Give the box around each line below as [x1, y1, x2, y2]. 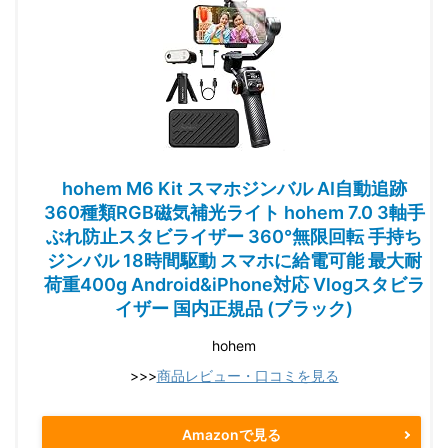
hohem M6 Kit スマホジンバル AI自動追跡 [61, 177, 407, 199]
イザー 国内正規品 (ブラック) [115, 297, 353, 319]
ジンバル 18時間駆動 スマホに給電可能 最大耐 [46, 249, 422, 271]
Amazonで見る [182, 426, 281, 444]
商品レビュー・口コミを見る [156, 366, 339, 384]
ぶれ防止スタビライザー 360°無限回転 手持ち [46, 225, 422, 247]
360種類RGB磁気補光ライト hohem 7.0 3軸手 [43, 201, 425, 223]
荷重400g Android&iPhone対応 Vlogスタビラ [43, 273, 425, 295]
